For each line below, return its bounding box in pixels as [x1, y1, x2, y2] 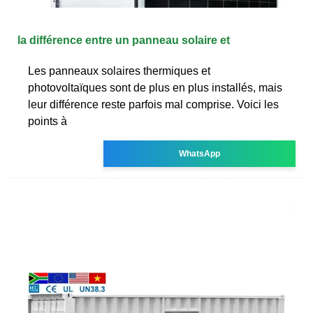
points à [28, 115, 67, 127]
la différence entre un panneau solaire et [17, 34, 230, 46]
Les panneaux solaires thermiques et [28, 64, 210, 77]
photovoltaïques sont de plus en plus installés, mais [28, 81, 282, 94]
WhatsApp [179, 148, 221, 159]
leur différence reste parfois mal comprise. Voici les [28, 98, 279, 110]
